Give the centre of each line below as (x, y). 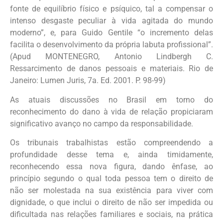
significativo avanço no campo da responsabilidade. (102, 123)
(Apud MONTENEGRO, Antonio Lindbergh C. (111, 57)
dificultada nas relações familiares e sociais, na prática (111, 215)
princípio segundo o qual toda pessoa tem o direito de (111, 179)
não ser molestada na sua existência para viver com (111, 191)
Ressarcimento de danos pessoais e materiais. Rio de (111, 69)
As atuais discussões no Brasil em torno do (111, 100)
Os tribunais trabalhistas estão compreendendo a (111, 143)
